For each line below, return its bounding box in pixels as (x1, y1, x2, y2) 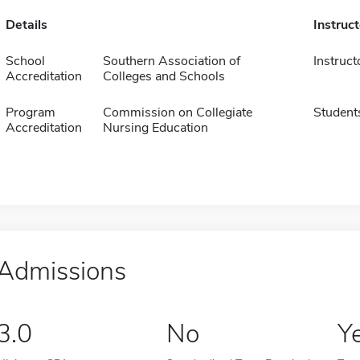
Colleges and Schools (102, 67, 225, 85)
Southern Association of (102, 52, 240, 70)
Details (5, 16, 47, 34)
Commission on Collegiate (102, 104, 252, 121)
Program (5, 104, 55, 121)
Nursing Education (102, 119, 208, 137)
